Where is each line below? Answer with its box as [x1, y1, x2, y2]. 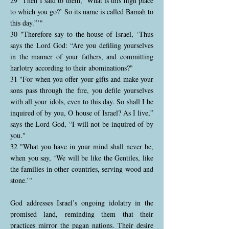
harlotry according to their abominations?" [10, 63, 133, 73]
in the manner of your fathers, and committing [10, 52, 153, 61]
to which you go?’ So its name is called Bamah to [10, 7, 153, 16]
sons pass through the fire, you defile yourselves [10, 85, 153, 95]
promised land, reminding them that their [10, 209, 153, 219]
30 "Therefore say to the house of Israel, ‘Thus [10, 29, 153, 39]
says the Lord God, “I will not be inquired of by [10, 119, 153, 129]
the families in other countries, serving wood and [10, 164, 153, 174]
